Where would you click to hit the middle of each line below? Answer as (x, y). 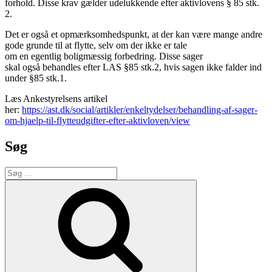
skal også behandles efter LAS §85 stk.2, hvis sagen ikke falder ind (133, 67)
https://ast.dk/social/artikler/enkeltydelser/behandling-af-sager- (140, 110)
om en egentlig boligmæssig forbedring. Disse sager (104, 56)
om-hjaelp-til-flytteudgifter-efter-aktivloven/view (97, 121)
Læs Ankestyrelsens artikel (56, 99)
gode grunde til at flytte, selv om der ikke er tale (96, 46)
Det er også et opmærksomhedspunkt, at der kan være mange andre (134, 35)
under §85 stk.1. (37, 78)
